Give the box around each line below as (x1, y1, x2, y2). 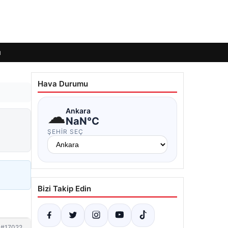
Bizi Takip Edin (38, 184, 91, 193)
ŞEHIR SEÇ (47, 128, 83, 135)
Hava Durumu (38, 79, 88, 89)
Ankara (66, 106, 91, 115)
